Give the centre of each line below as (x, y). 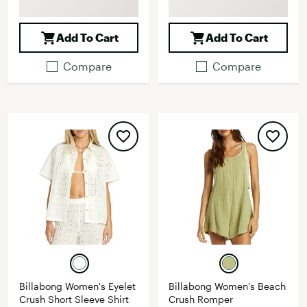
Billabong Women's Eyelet (77, 286)
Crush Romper (201, 299)
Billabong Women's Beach (227, 286)
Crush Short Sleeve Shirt (74, 299)
